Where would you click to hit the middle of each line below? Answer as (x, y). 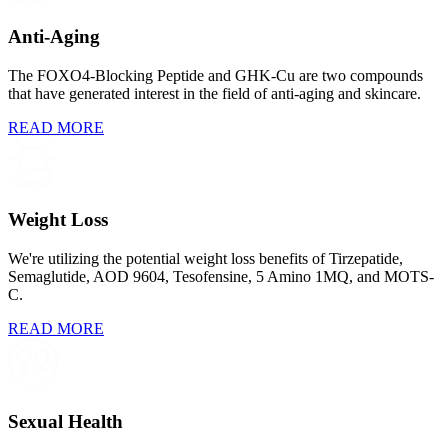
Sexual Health (65, 421)
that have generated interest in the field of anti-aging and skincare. (214, 93)
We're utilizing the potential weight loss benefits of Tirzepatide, (205, 259)
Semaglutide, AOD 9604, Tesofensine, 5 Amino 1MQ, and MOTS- (221, 277)
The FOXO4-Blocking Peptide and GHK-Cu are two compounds (215, 75)
